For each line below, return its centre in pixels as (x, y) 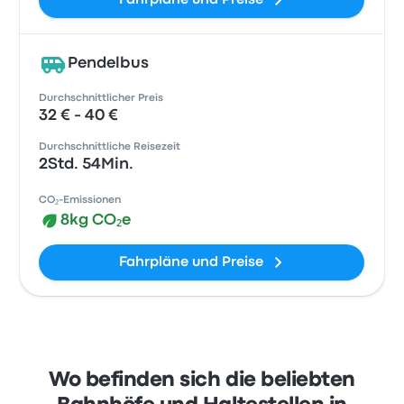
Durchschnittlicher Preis (101, 98)
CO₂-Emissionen (80, 200)
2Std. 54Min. (87, 165)
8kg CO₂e (96, 220)
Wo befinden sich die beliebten (202, 381)
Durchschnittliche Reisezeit (110, 147)
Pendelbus (109, 64)
